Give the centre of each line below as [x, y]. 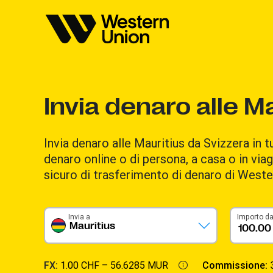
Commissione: [236, 265]
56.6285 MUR [139, 265]
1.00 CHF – [85, 265]
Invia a [79, 217]
